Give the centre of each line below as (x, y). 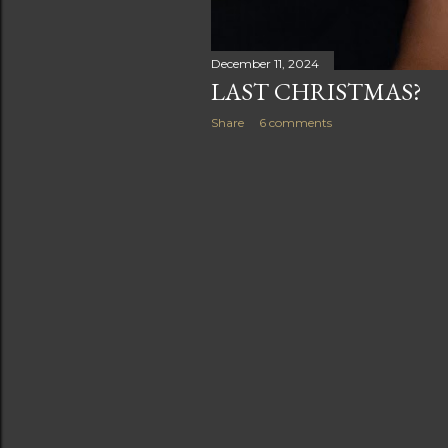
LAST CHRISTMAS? (316, 92)
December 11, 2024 (265, 64)
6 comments (295, 123)
